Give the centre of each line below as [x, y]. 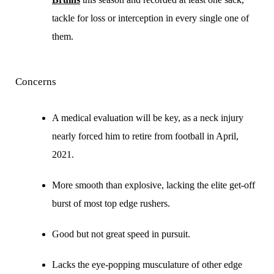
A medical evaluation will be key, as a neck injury [148, 118]
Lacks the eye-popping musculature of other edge [147, 265]
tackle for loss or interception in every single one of [150, 18]
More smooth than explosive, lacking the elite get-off [154, 185]
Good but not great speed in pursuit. [121, 234]
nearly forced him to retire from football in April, [145, 136]
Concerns [36, 82]
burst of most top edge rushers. [111, 203]
